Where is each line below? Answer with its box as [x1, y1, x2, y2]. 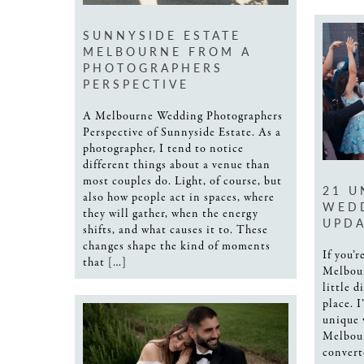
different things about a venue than [83, 156, 271, 173]
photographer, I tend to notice [83, 140, 244, 157]
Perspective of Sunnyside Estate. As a [83, 123, 281, 141]
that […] [83, 253, 127, 271]
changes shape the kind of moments [83, 237, 271, 254]
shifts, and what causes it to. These [83, 221, 268, 238]
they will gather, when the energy [83, 205, 258, 222]
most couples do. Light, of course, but [83, 172, 282, 189]
